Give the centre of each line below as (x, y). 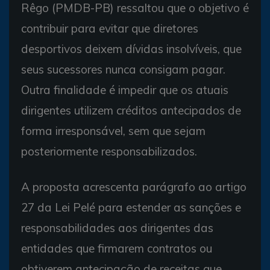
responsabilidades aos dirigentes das (117, 228)
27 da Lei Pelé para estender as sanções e (131, 207)
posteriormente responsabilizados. (109, 151)
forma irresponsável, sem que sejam (113, 130)
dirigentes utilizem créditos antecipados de (131, 110)
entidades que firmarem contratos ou (117, 248)
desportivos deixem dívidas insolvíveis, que (131, 49)
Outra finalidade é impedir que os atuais (125, 89)
